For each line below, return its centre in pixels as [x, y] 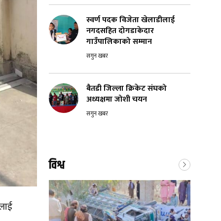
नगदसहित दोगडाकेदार [120, 31]
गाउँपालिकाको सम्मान [120, 42]
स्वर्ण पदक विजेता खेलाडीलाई [130, 20]
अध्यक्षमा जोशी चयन [118, 100]
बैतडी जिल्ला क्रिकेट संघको [127, 89]
